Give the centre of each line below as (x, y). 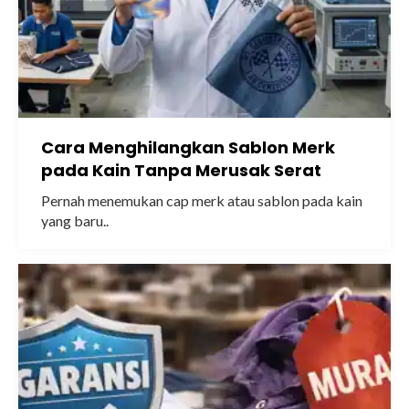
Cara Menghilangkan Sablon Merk (188, 147)
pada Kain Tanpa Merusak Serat (181, 170)
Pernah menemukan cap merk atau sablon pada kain (202, 200)
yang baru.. (75, 220)
